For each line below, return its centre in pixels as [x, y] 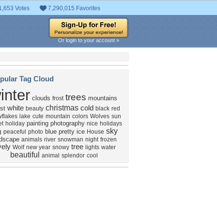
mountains [103, 98]
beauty [35, 108]
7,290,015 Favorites [74, 8]
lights [92, 147]
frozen [108, 139]
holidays [111, 124]
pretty [66, 132]
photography [67, 123]
